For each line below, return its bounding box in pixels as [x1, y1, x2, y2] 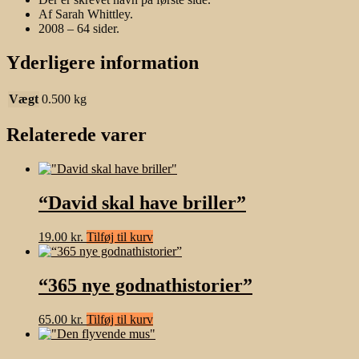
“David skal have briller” [38, 192, 246, 214]
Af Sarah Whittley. [38, 6, 133, 21]
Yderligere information [6, 51, 199, 73]
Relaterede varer [6, 124, 147, 146]
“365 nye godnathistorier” [38, 275, 252, 296]
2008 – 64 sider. [38, 21, 119, 35]
